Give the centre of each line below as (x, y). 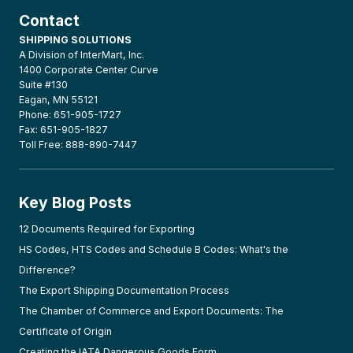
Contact (49, 20)
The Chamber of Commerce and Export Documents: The (151, 310)
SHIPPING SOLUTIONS (75, 39)
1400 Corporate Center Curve (89, 69)
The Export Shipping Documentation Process (124, 290)
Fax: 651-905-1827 (63, 129)
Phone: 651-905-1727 (70, 114)
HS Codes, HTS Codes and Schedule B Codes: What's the (154, 249)
